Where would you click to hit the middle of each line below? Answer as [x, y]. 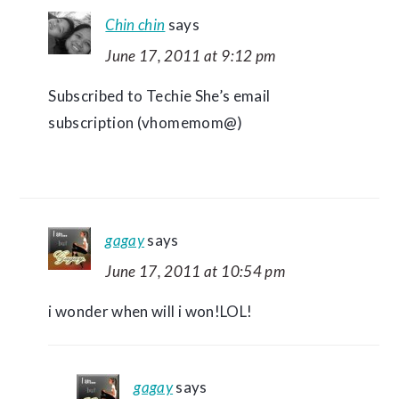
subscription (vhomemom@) [146, 122]
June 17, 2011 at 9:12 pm [191, 56]
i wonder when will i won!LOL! [151, 311]
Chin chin [135, 24]
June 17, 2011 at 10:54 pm [195, 271]
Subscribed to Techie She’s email [159, 96]
